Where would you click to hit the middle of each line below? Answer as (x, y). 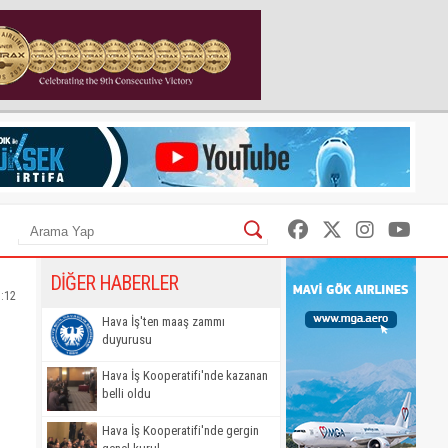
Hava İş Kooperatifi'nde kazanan (185, 376)
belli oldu (126, 394)
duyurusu (127, 339)
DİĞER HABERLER (114, 283)
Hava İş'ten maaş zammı (163, 321)
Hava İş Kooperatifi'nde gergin (180, 430)
